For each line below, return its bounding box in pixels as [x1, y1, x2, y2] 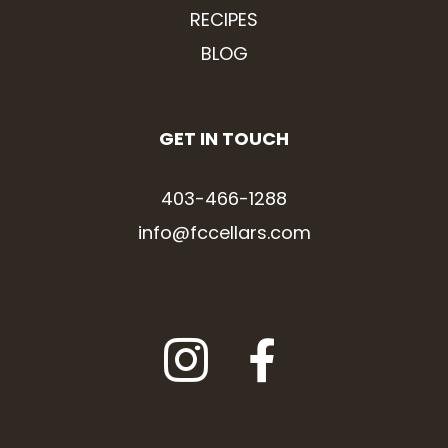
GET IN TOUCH [159, 125, 289, 151]
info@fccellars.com [137, 219, 311, 245]
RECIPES [190, 6, 258, 32]
